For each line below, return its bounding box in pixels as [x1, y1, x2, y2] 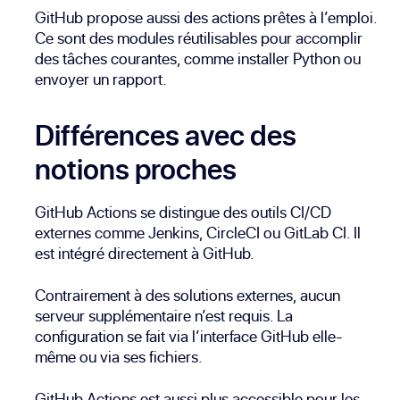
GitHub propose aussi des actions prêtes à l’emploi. [35, 6, 378, 29]
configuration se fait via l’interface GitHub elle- [35, 325, 344, 348]
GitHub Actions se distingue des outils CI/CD [35, 201, 332, 224]
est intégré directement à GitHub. [35, 242, 255, 265]
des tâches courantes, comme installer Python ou [35, 47, 362, 71]
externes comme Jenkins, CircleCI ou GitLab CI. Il [35, 221, 362, 245]
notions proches [35, 149, 237, 189]
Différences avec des [35, 115, 297, 155]
